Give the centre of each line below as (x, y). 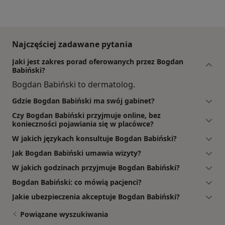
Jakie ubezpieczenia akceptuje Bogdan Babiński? (96, 196)
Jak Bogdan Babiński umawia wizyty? (77, 153)
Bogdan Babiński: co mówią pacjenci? (77, 182)
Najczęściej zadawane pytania (72, 44)
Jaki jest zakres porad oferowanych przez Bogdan (98, 61)
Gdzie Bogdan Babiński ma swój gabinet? (83, 100)
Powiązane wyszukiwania (64, 214)
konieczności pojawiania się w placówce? (83, 124)
